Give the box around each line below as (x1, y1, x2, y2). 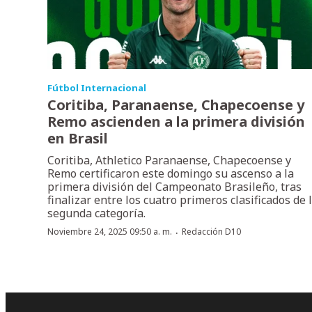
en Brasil (47, 129, 108, 148)
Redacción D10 (182, 226, 241, 238)
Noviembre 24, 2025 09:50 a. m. (47, 226, 172, 238)
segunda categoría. (47, 205, 146, 221)
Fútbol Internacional (47, 81, 146, 95)
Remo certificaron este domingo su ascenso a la (47, 166, 294, 182)
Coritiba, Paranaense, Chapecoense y (47, 95, 304, 115)
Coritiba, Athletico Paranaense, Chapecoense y (47, 153, 291, 169)
